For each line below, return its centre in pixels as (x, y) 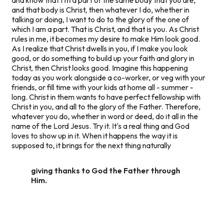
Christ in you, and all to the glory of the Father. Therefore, (106, 106)
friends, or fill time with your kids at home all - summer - (102, 87)
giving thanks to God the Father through (106, 170)
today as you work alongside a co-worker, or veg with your (108, 77)
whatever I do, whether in (147, 9)
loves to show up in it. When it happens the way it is (95, 135)
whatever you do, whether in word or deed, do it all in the (105, 116)
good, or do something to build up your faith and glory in (103, 58)
